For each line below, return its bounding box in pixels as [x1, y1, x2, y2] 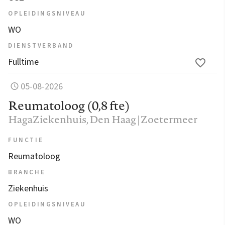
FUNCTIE [8, 135, 44, 145]
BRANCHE [8, 167, 46, 177]
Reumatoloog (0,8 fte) [8, 96, 130, 114]
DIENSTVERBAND [8, 41, 74, 50]
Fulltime [8, 55, 39, 68]
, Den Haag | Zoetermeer [86, 111, 197, 127]
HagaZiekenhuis [8, 111, 86, 127]
